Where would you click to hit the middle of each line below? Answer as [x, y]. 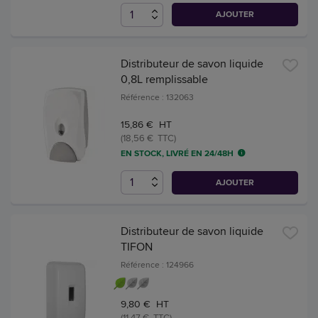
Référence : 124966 [157, 265]
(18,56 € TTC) [148, 137]
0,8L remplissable [164, 79]
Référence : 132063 [157, 97]
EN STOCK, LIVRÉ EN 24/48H [177, 153]
